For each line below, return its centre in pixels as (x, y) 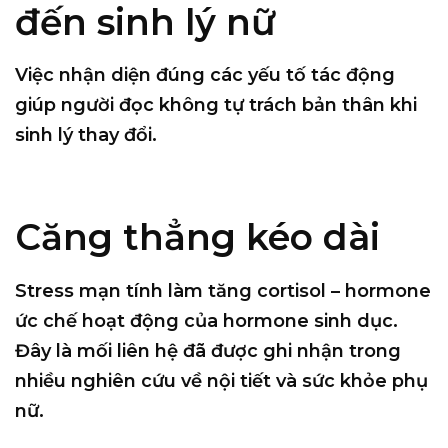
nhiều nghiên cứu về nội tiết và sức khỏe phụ (221, 380)
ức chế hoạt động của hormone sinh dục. (206, 320)
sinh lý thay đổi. (86, 134)
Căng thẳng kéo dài (197, 236)
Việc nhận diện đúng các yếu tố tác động (205, 74)
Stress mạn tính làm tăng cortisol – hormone (223, 290)
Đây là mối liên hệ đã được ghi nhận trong (208, 350)
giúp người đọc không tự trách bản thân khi (216, 104)
